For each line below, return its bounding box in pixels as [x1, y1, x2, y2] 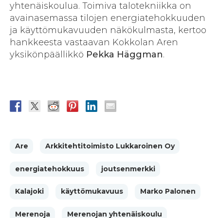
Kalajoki [15, 187, 44, 196]
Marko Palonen [140, 187, 196, 196]
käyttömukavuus [60, 187, 123, 196]
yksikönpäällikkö [10, 49, 86, 60]
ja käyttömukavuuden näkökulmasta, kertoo [10, 24, 206, 36]
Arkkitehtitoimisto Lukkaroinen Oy [45, 142, 175, 151]
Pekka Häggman [86, 49, 163, 60]
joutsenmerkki [101, 164, 155, 173]
